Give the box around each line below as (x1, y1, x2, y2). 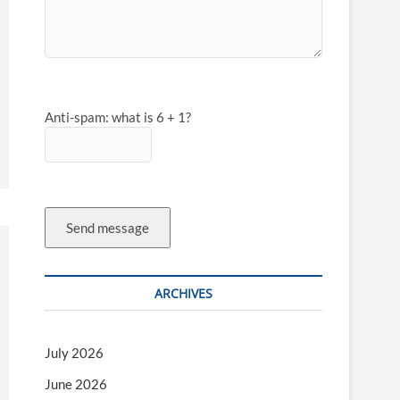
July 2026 (45, 345, 104, 361)
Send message (66, 220, 149, 236)
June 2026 (45, 376, 107, 392)
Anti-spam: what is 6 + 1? (45, 109, 191, 125)
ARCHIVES (154, 285, 212, 302)
